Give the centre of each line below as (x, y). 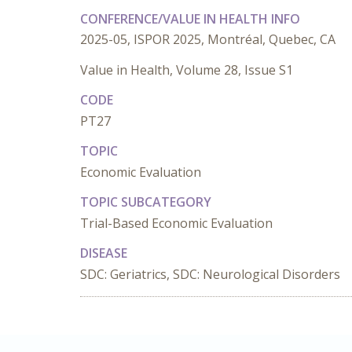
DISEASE (104, 253)
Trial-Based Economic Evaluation (176, 223)
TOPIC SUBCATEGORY (146, 202)
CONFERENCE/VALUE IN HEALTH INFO (190, 19)
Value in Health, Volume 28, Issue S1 (187, 70)
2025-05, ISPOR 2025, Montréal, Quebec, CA (208, 39)
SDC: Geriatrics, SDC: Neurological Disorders (210, 274)
